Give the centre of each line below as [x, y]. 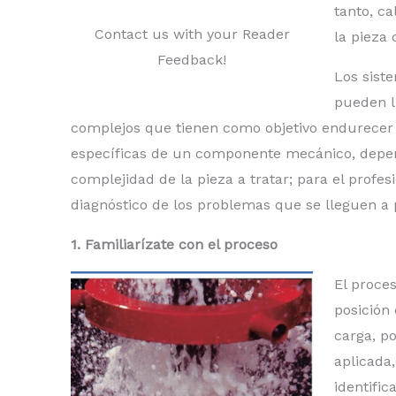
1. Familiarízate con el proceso [174, 245]
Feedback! [192, 60]
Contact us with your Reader [192, 34]
